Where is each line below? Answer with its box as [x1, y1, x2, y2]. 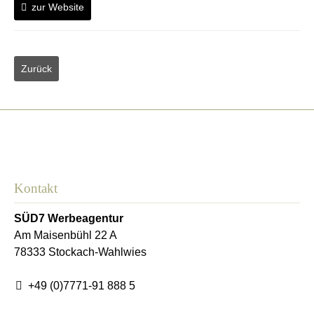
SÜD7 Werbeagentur [14, 212, 123, 225]
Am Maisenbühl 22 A [14, 229, 117, 242]
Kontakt [14, 181, 57, 196]
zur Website [32, 1, 84, 13]
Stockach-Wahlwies [48, 246, 146, 259]
